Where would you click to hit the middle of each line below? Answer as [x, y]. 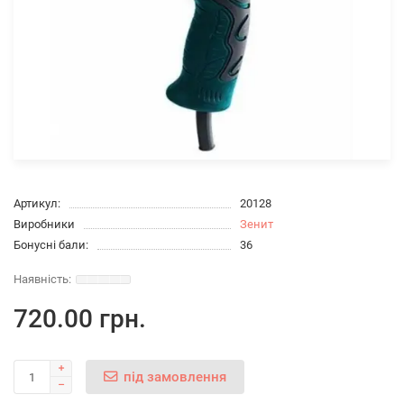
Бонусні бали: [51, 245]
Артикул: [37, 204]
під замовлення [175, 376]
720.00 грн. [80, 319]
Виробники [44, 225]
